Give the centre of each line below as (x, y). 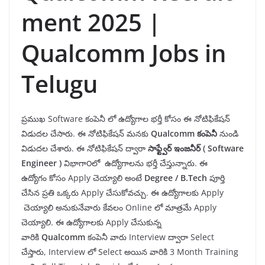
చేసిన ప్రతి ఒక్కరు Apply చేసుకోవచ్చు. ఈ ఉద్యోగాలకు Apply (122, 193)
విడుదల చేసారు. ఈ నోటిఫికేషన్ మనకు (85, 134)
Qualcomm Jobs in (124, 53)
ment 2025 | (91, 22)
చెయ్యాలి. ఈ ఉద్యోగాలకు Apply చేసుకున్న (91, 222)
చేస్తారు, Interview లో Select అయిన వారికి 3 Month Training (130, 252)
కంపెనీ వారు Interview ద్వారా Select (151, 237)
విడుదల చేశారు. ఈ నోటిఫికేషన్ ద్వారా (85, 148)
